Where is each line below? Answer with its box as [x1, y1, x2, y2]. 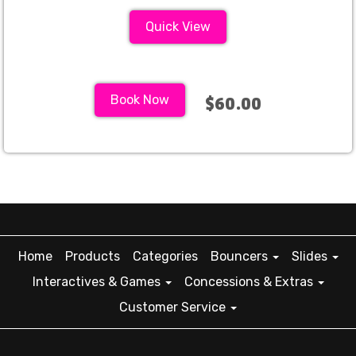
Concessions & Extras [184, 274, 316, 289]
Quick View [145, 19, 211, 34]
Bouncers [210, 249, 271, 264]
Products [64, 249, 120, 264]
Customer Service [119, 300, 229, 315]
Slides [291, 249, 331, 264]
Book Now [110, 92, 169, 107]
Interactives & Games [32, 274, 164, 289]
